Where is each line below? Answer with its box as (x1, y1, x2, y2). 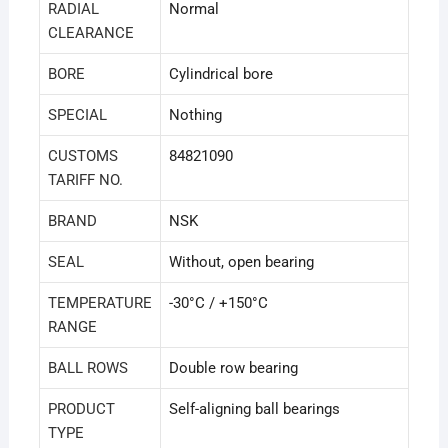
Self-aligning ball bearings (168, 400, 340, 419)
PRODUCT (47, 400, 115, 419)
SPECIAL (47, 106, 107, 125)
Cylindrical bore (168, 65, 273, 84)
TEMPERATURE (47, 294, 152, 313)
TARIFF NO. (47, 171, 123, 190)
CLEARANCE (47, 24, 134, 43)
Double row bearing (168, 359, 298, 378)
